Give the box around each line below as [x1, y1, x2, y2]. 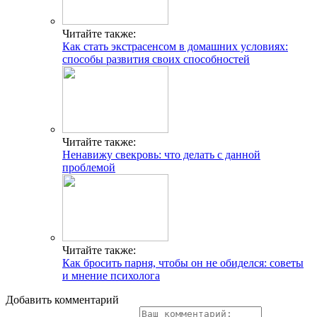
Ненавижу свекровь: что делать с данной [62, 148, 260, 161]
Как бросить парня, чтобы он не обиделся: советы [62, 256, 304, 269]
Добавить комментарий [6, 293, 119, 306]
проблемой [62, 161, 115, 173]
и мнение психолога [62, 269, 160, 282]
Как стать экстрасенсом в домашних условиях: [62, 40, 288, 52]
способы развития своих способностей [62, 52, 250, 65]
